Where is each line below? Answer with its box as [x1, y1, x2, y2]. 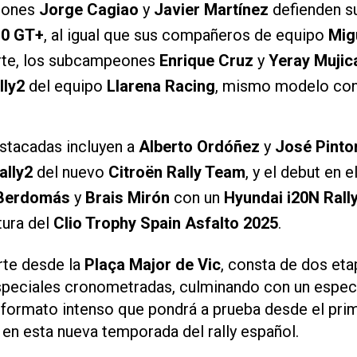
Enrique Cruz [159, 50, 253, 70]
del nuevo [33, 162, 108, 182]
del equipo [25, 76, 107, 96]
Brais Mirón [85, 187, 170, 207]
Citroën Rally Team [108, 162, 245, 182]
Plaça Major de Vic [84, 254, 221, 274]
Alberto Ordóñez [139, 136, 260, 156]
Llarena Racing [107, 76, 215, 96]
